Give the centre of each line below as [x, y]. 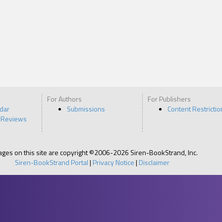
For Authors [64, 99]
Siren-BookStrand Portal [51, 162]
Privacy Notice [113, 162]
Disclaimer [154, 162]
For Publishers [169, 99]
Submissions [86, 109]
